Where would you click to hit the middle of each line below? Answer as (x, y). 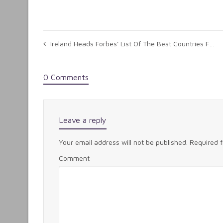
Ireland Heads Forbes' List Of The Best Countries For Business (130, 44)
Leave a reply (83, 120)
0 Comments (66, 77)
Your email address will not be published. (123, 142)
